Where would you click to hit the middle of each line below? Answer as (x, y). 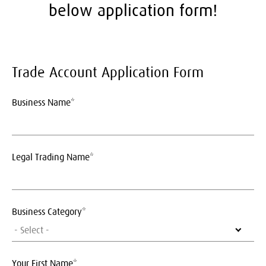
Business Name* (43, 102)
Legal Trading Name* (53, 157)
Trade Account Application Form (108, 72)
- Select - (32, 229)
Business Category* (49, 211)
